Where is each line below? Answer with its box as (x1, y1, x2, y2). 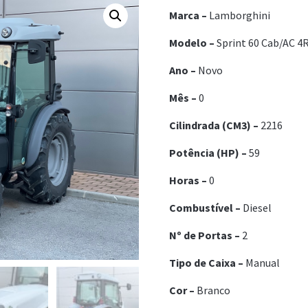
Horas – (168, 173, 207, 187)
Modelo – (168, 35, 214, 49)
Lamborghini (206, 8, 270, 22)
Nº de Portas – (168, 228, 240, 242)
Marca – (168, 8, 207, 22)
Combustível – (168, 200, 241, 214)
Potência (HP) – (168, 145, 247, 159)
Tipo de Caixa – (168, 255, 243, 269)
